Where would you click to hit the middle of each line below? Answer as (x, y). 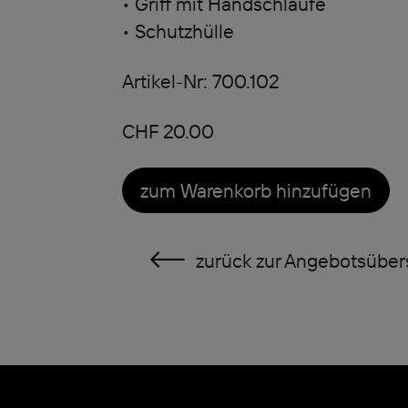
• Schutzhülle (178, 31)
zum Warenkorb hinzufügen (255, 190)
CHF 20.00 (168, 131)
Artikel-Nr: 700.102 (200, 81)
